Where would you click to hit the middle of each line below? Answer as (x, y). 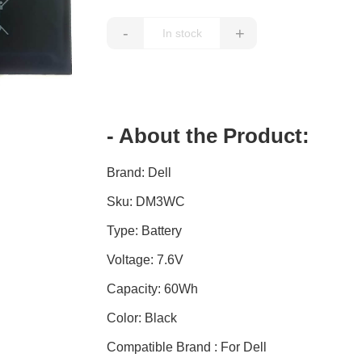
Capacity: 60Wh (153, 289)
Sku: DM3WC (146, 202)
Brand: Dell (139, 173)
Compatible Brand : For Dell (187, 347)
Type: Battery (145, 231)
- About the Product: (208, 136)
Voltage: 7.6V (145, 260)
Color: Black (142, 318)
